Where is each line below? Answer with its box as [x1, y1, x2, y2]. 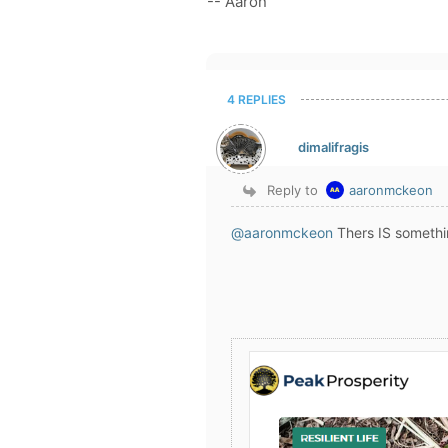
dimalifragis [298, 138, 369, 155]
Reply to [267, 182, 319, 198]
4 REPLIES [227, 92, 286, 107]
